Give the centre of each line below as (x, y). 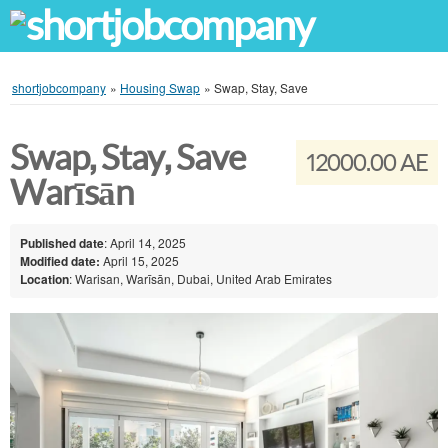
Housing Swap (160, 87)
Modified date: (60, 260)
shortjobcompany (59, 87)
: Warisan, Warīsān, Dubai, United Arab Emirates (200, 278)
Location (44, 278)
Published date (62, 242)
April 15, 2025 (139, 260)
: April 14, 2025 (145, 242)
